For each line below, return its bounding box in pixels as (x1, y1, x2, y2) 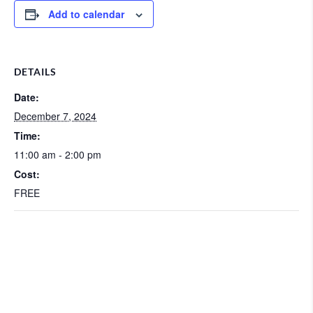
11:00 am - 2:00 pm (14, 147, 101, 161)
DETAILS (14, 66, 57, 78)
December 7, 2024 (14, 109, 96, 123)
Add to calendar (48, 7, 124, 21)
